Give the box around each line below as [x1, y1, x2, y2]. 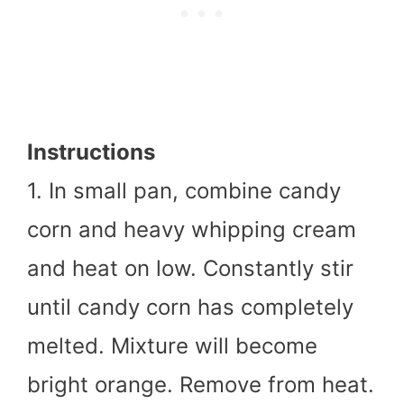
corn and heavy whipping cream [27, 216, 356, 243]
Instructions [27, 138, 155, 165]
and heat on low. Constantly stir [27, 254, 353, 281]
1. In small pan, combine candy [27, 177, 341, 204]
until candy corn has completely [27, 293, 353, 320]
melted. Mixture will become [27, 332, 317, 359]
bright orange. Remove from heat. [27, 371, 374, 398]
